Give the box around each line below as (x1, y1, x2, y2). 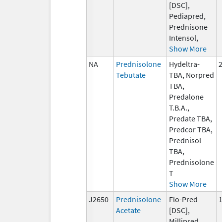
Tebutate (116, 69, 146, 80)
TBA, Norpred (169, 69, 214, 80)
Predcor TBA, (169, 124, 213, 134)
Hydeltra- (169, 58, 200, 69)
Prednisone (169, 21, 208, 32)
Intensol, (169, 32, 198, 43)
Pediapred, (169, 10, 206, 21)
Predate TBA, (169, 113, 212, 123)
